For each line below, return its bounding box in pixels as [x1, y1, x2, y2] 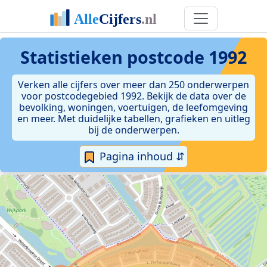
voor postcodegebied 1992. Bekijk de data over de [21, 89, 246, 103]
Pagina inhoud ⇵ [97, 149, 185, 163]
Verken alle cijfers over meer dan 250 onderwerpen [18, 78, 249, 91]
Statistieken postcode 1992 [20, 45, 247, 69]
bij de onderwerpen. [88, 123, 179, 136]
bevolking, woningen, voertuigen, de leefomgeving [19, 101, 248, 114]
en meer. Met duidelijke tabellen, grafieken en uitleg [17, 112, 250, 125]
